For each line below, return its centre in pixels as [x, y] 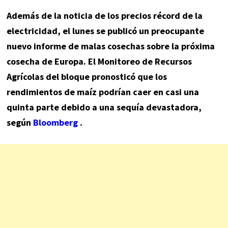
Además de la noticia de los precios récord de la [104, 16]
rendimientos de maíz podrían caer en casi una [103, 92]
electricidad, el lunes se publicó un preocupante [105, 31]
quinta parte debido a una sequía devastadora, [104, 107]
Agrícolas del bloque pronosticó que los [87, 77]
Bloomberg [55, 123]
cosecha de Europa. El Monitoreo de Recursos [99, 62]
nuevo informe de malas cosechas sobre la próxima [110, 46]
